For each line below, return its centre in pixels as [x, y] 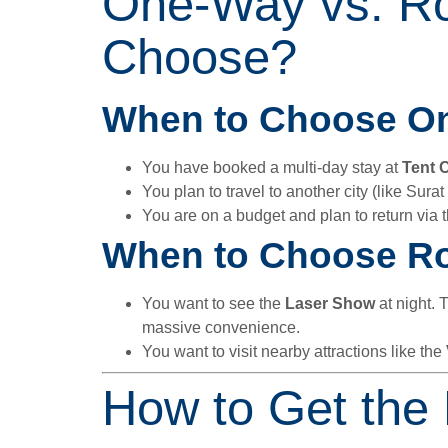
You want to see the [213, 303]
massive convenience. [221, 327]
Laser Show [330, 303]
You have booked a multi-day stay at [272, 167]
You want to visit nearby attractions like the [294, 351]
